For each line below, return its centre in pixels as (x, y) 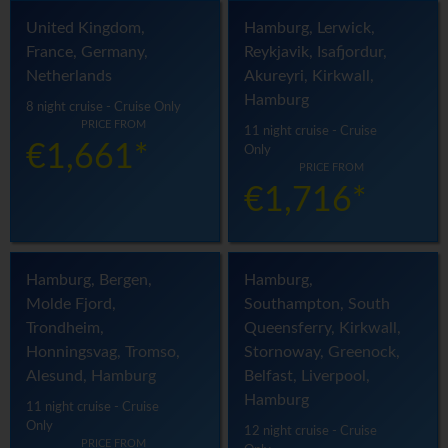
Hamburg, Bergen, (89, 280)
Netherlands (69, 76)
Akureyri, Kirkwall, (309, 76)
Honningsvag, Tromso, (103, 352)
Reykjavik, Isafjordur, (316, 52)
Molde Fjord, (71, 304)
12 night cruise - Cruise (311, 431)
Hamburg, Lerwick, (310, 28)
